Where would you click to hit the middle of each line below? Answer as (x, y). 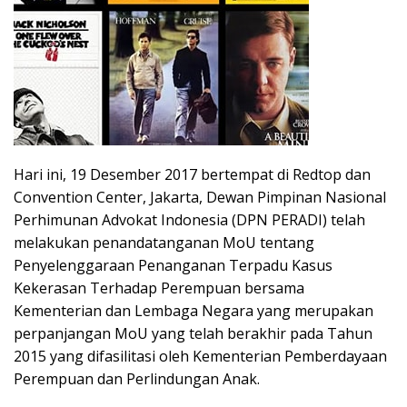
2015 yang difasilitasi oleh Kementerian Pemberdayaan (200, 356)
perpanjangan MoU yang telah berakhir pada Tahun (193, 333)
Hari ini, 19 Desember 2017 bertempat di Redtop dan (192, 174)
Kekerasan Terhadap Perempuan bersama (159, 288)
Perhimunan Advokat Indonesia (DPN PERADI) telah (189, 219)
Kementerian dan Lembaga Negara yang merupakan (194, 310)
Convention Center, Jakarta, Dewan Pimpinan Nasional (200, 197)
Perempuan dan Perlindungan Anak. (137, 378)
